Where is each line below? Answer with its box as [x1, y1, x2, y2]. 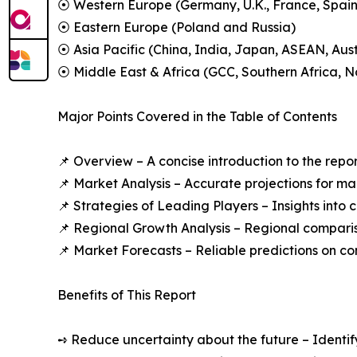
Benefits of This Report [57, 287, 196, 304]
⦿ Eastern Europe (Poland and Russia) [57, 19, 296, 36]
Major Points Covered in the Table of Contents [57, 108, 337, 125]
